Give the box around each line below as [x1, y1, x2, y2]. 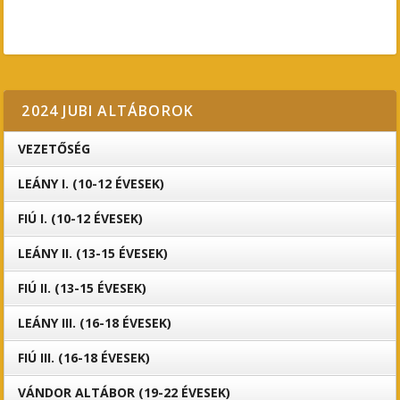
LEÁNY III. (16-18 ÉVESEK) [18, 314, 172, 331]
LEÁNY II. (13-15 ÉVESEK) [18, 245, 169, 262]
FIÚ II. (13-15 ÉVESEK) [18, 279, 147, 296]
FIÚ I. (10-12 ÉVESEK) [18, 210, 144, 227]
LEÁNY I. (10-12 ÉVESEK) [18, 175, 165, 192]
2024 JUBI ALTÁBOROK [21, 101, 195, 121]
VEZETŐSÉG [18, 140, 91, 157]
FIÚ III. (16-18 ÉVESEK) [18, 349, 151, 366]
